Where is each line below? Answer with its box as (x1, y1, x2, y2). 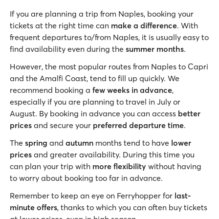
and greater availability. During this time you (32, 150, 195, 159)
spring (25, 138, 47, 148)
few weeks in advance (92, 85, 172, 95)
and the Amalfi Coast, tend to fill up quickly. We (10, 73, 179, 83)
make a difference (111, 21, 177, 30)
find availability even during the (10, 44, 126, 54)
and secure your (34, 120, 93, 130)
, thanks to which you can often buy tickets (57, 202, 207, 212)
